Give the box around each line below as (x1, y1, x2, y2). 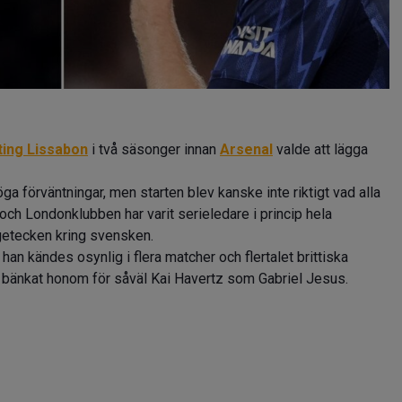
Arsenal (220, 141, 273, 158)
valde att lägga (273, 141, 368, 158)
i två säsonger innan (88, 141, 220, 158)
